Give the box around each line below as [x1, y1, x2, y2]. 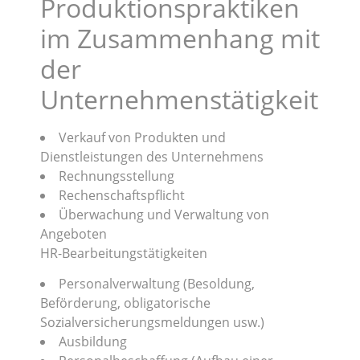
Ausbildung [59, 333, 127, 351]
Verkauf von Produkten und [59, 128, 226, 146]
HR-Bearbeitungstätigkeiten [40, 243, 207, 262]
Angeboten [40, 224, 107, 243]
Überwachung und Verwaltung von [59, 205, 269, 223]
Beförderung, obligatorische [40, 294, 211, 313]
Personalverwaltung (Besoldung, [59, 275, 255, 293]
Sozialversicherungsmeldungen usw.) [40, 313, 264, 332]
